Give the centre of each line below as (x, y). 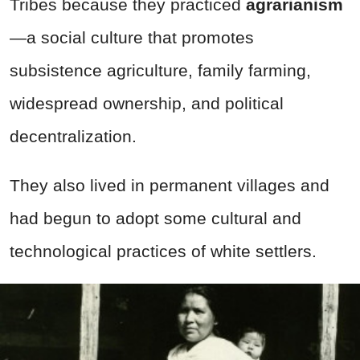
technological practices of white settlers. (163, 251)
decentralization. (73, 136)
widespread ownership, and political (147, 103)
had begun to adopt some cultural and (155, 218)
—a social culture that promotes (132, 37)
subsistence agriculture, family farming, (160, 70)
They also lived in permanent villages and (170, 185)
